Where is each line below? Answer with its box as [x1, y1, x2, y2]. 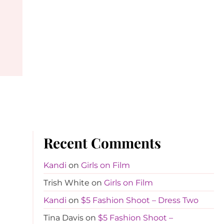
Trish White [43, 178, 89, 187]
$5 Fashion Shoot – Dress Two [80, 195, 198, 205]
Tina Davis [43, 213, 83, 222]
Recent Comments [43, 133, 161, 152]
